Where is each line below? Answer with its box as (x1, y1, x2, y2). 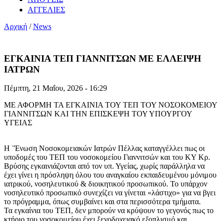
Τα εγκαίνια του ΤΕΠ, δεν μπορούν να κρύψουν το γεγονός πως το (4, 206, 214, 215)
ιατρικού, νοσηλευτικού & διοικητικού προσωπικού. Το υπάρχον (4, 180, 207, 188)
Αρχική (4, 22, 27, 31)
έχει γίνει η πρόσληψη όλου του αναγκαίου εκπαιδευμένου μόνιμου (4, 171, 217, 180)
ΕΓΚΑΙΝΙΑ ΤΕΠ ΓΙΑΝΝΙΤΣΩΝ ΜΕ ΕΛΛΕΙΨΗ (4, 53, 201, 64)
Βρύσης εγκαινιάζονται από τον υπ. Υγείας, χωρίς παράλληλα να (4, 162, 205, 171)
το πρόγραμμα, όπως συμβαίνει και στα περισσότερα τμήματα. (4, 197, 201, 206)
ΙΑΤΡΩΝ (4, 64, 40, 74)
